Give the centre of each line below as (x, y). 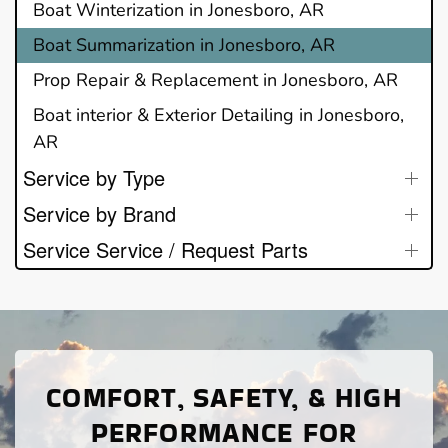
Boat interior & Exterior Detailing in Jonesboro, (218, 114)
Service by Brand (99, 213)
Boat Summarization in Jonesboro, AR (184, 44)
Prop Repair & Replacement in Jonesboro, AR (215, 79)
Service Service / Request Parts (165, 249)
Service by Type (94, 177)
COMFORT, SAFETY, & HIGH (224, 397)
